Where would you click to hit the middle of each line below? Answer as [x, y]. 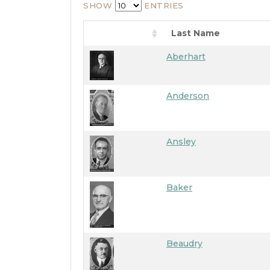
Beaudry [184, 243]
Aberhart [186, 57]
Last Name [196, 33]
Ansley [181, 142]
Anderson [188, 96]
